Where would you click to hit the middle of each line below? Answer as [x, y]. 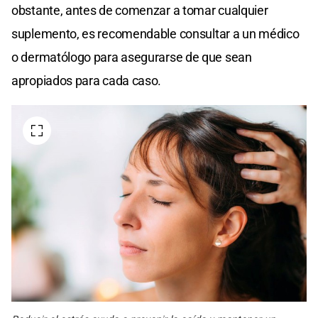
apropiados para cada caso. [87, 80]
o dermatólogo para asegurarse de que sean [132, 57]
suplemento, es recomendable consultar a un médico [155, 33]
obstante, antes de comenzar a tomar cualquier [140, 10]
